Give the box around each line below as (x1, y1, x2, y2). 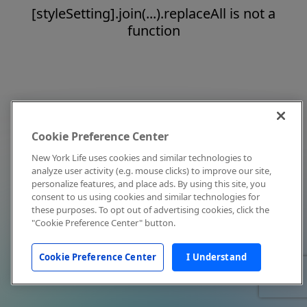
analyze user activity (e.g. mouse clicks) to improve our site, (32, 164, 271, 177)
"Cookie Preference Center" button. (32, 217, 175, 229)
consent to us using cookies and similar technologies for (32, 191, 260, 203)
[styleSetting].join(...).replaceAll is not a (32, 4, 275, 23)
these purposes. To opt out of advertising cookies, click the (32, 204, 269, 216)
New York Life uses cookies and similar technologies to (32, 151, 252, 164)
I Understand (186, 251, 247, 263)
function (127, 21, 180, 40)
